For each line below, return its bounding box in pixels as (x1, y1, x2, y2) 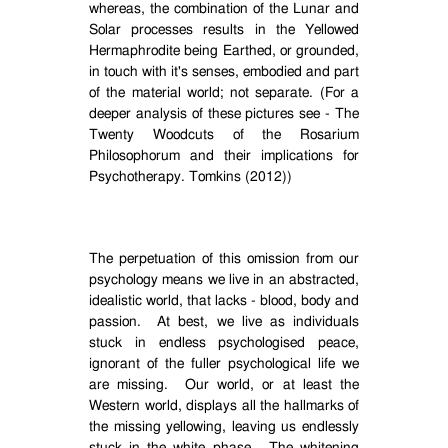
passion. (89, 315, 141, 329)
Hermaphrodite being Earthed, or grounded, (89, 44, 359, 58)
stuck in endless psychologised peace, (89, 336, 359, 350)
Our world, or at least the (184, 378, 359, 392)
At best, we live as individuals (157, 315, 360, 329)
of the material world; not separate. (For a (89, 86, 359, 100)
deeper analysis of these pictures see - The (89, 107, 359, 121)
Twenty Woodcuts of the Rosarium (89, 128, 359, 142)
